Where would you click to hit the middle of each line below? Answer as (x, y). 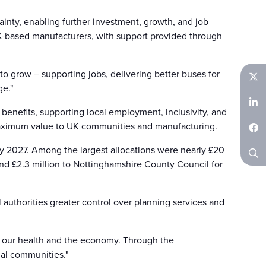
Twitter (254, 103)
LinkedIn (254, 132)
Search (254, 180)
